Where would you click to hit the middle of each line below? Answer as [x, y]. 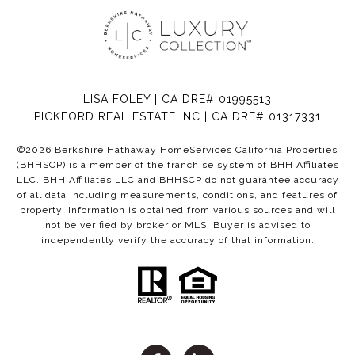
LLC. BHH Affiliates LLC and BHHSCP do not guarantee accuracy [177, 180]
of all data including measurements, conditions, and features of [177, 195]
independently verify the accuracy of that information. [177, 240]
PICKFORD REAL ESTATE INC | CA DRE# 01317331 [177, 117]
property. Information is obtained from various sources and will [177, 210]
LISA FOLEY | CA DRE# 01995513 [177, 99]
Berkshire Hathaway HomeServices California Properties [195, 150]
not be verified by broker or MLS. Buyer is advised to [177, 225]
